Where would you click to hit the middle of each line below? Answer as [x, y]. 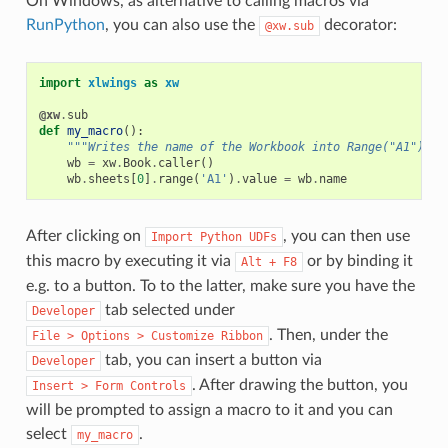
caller [178, 163]
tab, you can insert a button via [211, 360]
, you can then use [346, 236]
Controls [157, 386]
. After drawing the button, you [299, 385]
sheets [108, 179]
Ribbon [241, 336]
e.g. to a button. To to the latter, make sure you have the [220, 286]
